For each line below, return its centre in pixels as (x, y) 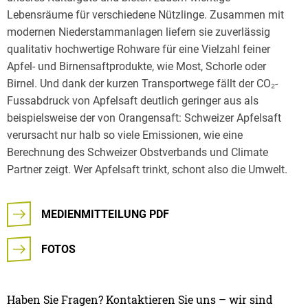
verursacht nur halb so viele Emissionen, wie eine (125, 135)
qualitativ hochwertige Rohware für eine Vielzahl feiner (139, 49)
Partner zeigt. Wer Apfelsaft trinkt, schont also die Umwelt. (147, 170)
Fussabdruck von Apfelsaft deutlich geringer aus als (133, 101)
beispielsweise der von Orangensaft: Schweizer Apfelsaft (144, 118)
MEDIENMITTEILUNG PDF (105, 214)
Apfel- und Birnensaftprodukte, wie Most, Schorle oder (136, 67)
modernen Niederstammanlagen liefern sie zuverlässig (139, 32)
